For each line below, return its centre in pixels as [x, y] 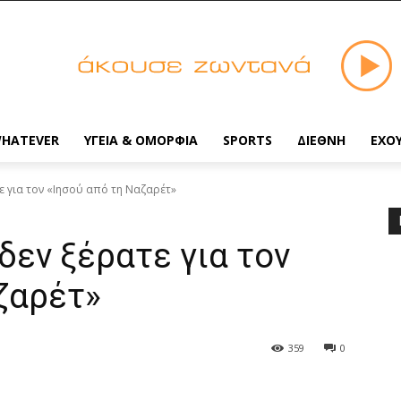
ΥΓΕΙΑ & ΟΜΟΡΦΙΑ [141, 140]
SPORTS [247, 140]
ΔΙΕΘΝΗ [321, 140]
